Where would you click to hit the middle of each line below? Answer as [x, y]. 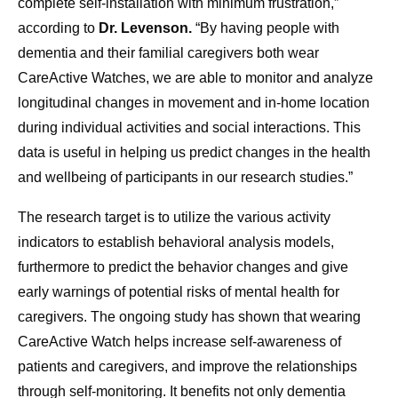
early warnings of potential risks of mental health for [179, 292]
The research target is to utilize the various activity [174, 218]
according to [58, 28]
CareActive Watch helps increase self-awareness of [179, 342]
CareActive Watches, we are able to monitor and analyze [195, 78]
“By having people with [266, 28]
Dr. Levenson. [145, 28]
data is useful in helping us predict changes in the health [194, 153]
